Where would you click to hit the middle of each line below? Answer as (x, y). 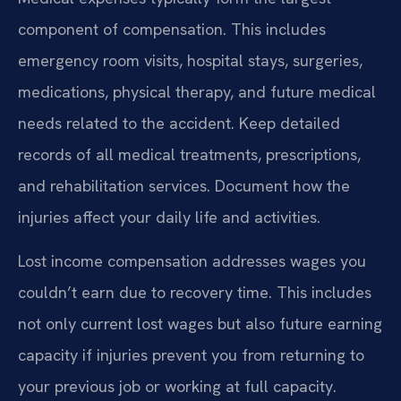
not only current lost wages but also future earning (200, 324)
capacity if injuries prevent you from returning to (191, 355)
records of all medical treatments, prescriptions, (189, 154)
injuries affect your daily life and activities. (169, 217)
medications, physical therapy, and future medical (197, 91)
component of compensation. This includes (172, 29)
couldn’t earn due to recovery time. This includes (195, 293)
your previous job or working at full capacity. (177, 387)
